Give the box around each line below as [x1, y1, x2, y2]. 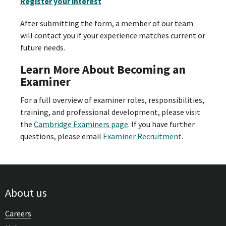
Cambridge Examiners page [34, 119, 128, 129]
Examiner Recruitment [103, 131, 182, 141]
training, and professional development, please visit [20, 106, 200, 117]
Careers [5, 208, 31, 218]
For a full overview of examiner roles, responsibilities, [20, 94, 204, 105]
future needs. [20, 42, 65, 53]
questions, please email [20, 131, 103, 141]
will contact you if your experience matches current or [20, 30, 205, 41]
